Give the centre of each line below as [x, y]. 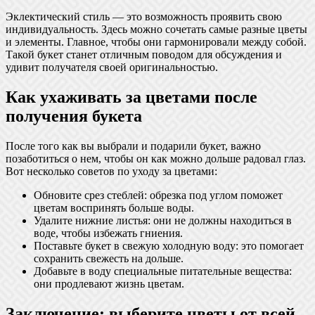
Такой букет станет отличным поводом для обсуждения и [144, 54]
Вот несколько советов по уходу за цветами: [111, 171]
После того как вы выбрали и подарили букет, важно [133, 146]
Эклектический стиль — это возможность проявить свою [144, 16]
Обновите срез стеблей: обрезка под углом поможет [158, 195]
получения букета [74, 116]
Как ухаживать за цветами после [131, 97]
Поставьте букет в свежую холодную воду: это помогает [169, 245]
